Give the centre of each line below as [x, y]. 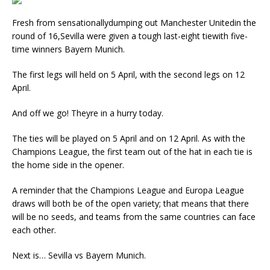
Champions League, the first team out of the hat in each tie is [132, 152]
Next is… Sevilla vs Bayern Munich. [79, 255]
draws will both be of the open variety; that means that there [130, 203]
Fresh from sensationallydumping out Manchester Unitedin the [134, 23]
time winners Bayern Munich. [68, 49]
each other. [34, 230]
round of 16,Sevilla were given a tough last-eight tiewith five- [130, 36]
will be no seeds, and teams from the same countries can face [134, 217]
